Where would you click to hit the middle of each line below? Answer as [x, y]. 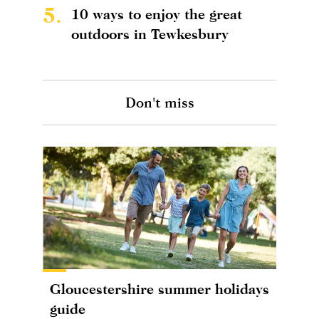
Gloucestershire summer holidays [159, 288]
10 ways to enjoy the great [157, 14]
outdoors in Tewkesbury [150, 33]
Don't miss [159, 102]
